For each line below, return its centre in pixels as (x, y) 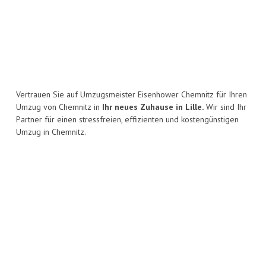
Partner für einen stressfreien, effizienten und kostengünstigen (127, 120)
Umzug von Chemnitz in (59, 107)
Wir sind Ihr (225, 107)
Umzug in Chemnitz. (51, 132)
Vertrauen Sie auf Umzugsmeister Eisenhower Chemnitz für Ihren (132, 95)
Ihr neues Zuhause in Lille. (153, 107)
